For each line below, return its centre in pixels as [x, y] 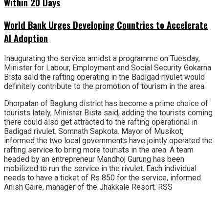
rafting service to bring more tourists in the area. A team [99, 150]
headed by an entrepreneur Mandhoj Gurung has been [94, 159]
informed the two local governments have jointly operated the [108, 140]
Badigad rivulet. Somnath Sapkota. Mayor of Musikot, [94, 131]
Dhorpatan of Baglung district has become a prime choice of [106, 103]
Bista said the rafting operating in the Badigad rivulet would [104, 77]
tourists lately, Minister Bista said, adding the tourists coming [108, 112]
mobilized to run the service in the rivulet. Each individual [100, 168]
